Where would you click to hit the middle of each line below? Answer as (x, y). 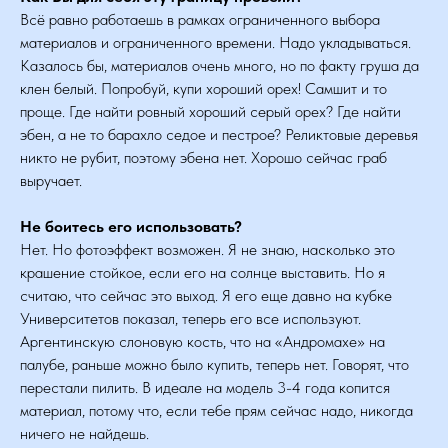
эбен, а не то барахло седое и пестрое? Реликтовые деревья (219, 134)
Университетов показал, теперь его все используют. (190, 318)
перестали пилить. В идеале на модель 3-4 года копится (205, 387)
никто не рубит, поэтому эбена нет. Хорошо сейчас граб (203, 157)
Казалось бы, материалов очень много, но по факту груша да (219, 65)
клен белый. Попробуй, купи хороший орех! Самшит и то (203, 88)
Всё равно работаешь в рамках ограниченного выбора (200, 19)
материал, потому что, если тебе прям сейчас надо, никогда (216, 410)
